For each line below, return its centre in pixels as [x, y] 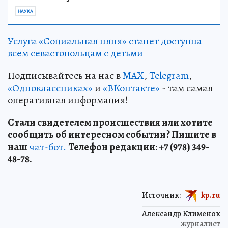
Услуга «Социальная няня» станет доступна [105, 41]
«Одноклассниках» [50, 88]
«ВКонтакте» [131, 88]
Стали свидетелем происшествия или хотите [110, 122]
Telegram [169, 75]
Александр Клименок [181, 213]
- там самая [186, 88]
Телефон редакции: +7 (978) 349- [139, 147]
